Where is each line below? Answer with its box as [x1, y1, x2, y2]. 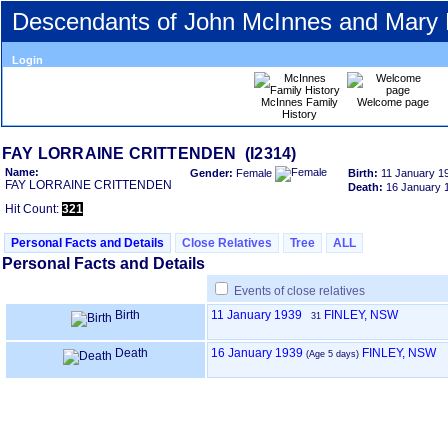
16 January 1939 [211, 346, 303, 360]
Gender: [190, 166, 236, 179]
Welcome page [356, 96, 429, 108]
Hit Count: [5, 202, 62, 216]
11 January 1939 [211, 308, 302, 322]
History [282, 108, 317, 120]
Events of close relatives [234, 284, 365, 298]
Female [236, 166, 272, 179]
